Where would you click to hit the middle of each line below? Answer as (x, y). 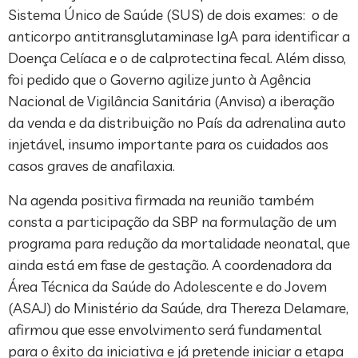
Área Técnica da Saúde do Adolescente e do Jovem (167, 287)
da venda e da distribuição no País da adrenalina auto (177, 123)
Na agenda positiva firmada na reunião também (161, 201)
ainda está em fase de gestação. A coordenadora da (170, 265)
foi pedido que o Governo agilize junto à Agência (159, 80)
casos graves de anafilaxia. (91, 166)
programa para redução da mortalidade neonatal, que (179, 244)
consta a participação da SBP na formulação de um (172, 222)
